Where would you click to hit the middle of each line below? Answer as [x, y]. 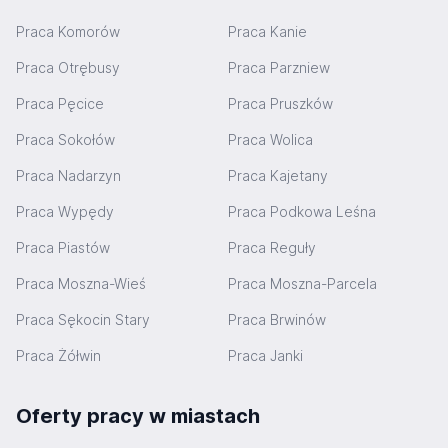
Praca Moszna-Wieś [81, 283]
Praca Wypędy [65, 211]
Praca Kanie [267, 31]
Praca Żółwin [58, 355]
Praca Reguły [272, 247]
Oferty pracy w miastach [138, 416]
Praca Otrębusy [68, 67]
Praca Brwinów [277, 319]
